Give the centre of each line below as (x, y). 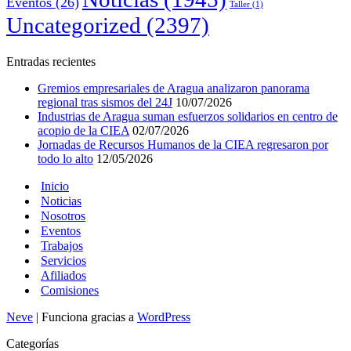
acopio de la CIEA (83, 130)
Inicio (55, 186)
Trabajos (62, 245)
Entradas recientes (51, 61)
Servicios (63, 260)
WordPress (164, 317)
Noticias (61, 201)
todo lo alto (65, 158)
